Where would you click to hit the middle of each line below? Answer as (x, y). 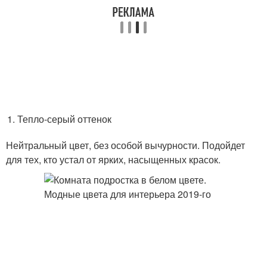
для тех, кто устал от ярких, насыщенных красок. (113, 159)
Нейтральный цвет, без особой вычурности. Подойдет (125, 145)
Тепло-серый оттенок (65, 119)
